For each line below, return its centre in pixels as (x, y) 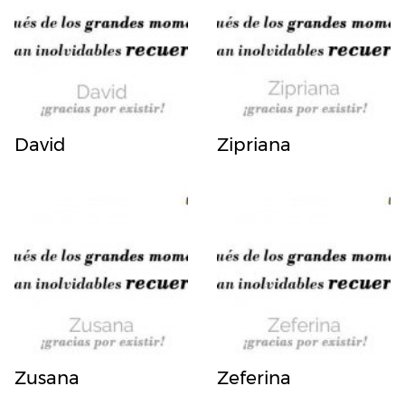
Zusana (47, 377)
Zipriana (254, 144)
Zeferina (254, 377)
